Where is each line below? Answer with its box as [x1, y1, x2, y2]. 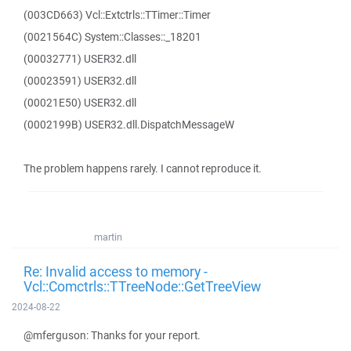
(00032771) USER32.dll [24, 52, 136, 66]
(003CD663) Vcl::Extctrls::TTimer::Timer [24, 8, 211, 22]
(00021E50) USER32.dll [24, 96, 136, 110]
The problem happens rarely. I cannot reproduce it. [24, 161, 262, 175]
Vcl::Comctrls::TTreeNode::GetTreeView [24, 277, 261, 295]
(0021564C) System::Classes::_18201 [24, 30, 201, 44]
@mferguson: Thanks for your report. [24, 328, 201, 342]
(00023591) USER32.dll [24, 74, 136, 88]
